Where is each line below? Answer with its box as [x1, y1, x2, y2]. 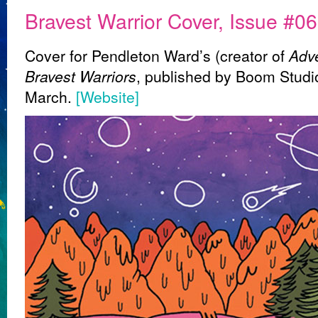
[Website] [76, 86, 139, 107]
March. [25, 86, 76, 107]
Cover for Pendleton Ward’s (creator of [25, 45, 289, 66]
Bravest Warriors [25, 65, 136, 87]
